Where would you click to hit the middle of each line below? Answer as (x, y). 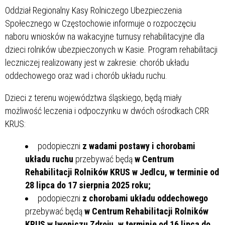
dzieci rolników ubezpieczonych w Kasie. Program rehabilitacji (111, 49)
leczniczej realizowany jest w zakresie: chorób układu (97, 62)
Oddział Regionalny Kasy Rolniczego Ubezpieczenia (93, 10)
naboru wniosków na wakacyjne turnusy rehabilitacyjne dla (105, 36)
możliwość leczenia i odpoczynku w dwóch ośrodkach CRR (107, 110)
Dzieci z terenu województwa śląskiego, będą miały (93, 97)
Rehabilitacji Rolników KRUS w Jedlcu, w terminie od (122, 172)
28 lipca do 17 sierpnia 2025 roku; (88, 185)
